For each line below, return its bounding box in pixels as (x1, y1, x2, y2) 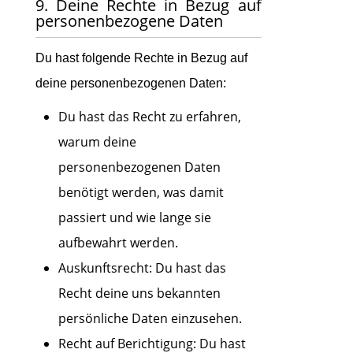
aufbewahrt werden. (58, 234, 178, 251)
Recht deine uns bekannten (58, 284, 221, 302)
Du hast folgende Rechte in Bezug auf (35, 51, 247, 65)
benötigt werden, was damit (58, 184, 224, 201)
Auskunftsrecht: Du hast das (58, 259, 226, 277)
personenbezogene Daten (35, 10, 223, 32)
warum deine (58, 133, 136, 150)
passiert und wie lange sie (58, 209, 211, 226)
